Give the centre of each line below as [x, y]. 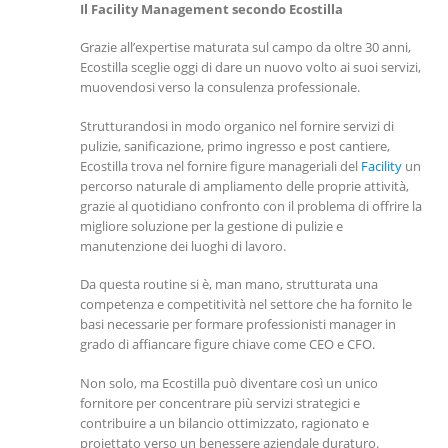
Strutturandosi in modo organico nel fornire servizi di [237, 125]
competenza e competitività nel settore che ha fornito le [246, 304]
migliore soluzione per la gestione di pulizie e [211, 225]
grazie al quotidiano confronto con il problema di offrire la [251, 205]
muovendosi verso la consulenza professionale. [220, 87]
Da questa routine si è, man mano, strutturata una [229, 284]
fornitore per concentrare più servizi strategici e [220, 402]
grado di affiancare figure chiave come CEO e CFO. [227, 344]
